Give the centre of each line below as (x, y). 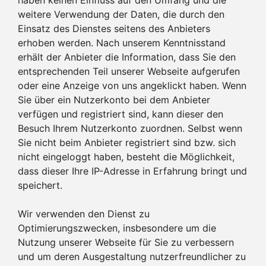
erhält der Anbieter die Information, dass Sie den (127, 57)
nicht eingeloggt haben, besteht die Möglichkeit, (126, 156)
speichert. (40, 185)
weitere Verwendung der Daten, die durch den (121, 14)
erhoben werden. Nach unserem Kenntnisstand (122, 42)
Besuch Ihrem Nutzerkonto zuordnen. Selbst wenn (130, 128)
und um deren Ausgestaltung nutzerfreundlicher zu (132, 256)
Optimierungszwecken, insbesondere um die (117, 228)
